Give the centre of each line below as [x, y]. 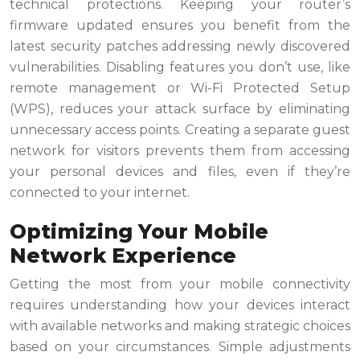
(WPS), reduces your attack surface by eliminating [180, 109]
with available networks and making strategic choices [180, 326]
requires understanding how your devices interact [180, 305]
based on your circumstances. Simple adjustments [180, 347]
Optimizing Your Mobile [139, 232]
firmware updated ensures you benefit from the [180, 26]
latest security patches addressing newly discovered [180, 47]
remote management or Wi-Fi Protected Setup [180, 88]
